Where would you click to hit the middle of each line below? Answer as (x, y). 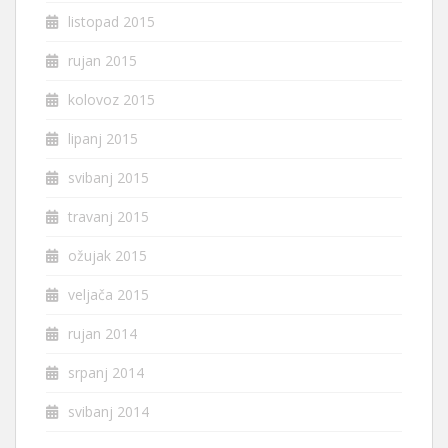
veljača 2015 (108, 295)
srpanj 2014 (106, 373)
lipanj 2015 (103, 139)
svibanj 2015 (108, 178)
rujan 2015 (102, 61)
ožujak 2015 (107, 256)
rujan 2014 (102, 334)
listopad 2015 (111, 22)
